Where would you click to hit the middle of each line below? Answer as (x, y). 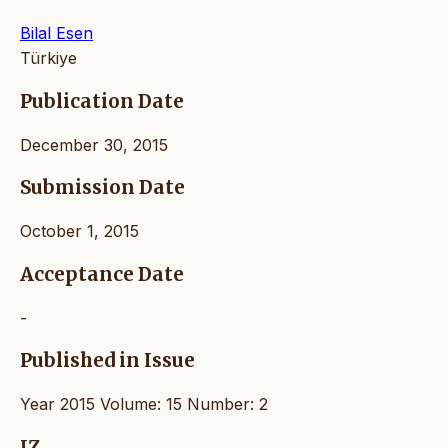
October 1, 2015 (79, 231)
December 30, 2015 (94, 144)
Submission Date (102, 188)
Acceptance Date (102, 274)
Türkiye (48, 58)
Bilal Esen (56, 33)
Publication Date (102, 101)
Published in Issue (107, 361)
